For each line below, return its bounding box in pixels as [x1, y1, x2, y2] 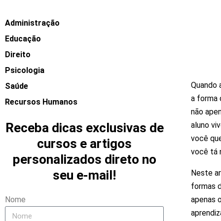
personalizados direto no [12, 152, 156, 167]
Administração [5, 18, 60, 28]
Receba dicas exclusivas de [5, 120, 164, 135]
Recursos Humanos [5, 97, 77, 107]
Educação [5, 34, 41, 43]
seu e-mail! [53, 168, 116, 183]
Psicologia [5, 66, 44, 75]
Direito [5, 50, 31, 59]
